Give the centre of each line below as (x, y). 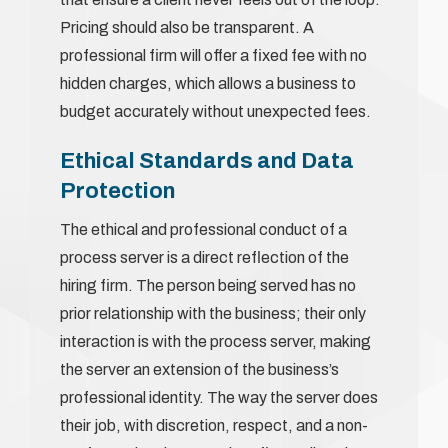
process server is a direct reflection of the (204, 257)
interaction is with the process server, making (215, 341)
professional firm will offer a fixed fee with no (213, 55)
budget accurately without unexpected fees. (215, 111)
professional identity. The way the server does (219, 397)
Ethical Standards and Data (207, 160)
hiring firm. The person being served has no (208, 285)
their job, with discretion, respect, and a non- (214, 425)
